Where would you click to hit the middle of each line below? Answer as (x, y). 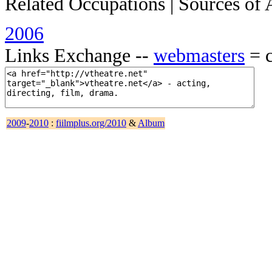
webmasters (199, 56)
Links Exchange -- (79, 56)
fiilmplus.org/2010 (91, 123)
